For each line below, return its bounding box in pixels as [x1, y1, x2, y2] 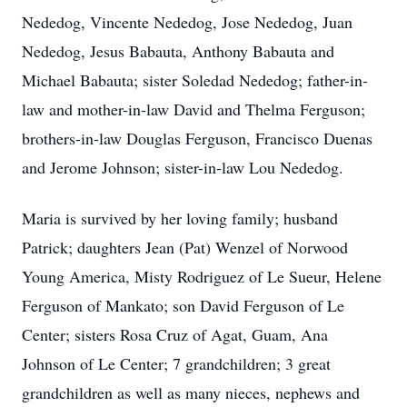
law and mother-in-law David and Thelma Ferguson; [22, 98, 365, 120]
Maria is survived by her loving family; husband [22, 207, 338, 229]
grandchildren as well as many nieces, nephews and [22, 382, 360, 403]
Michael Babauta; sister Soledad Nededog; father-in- [22, 69, 368, 91]
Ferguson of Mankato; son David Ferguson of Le [22, 294, 344, 316]
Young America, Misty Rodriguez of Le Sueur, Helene [22, 265, 382, 287]
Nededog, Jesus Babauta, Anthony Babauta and [22, 40, 334, 62]
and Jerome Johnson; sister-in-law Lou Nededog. [22, 156, 343, 178]
